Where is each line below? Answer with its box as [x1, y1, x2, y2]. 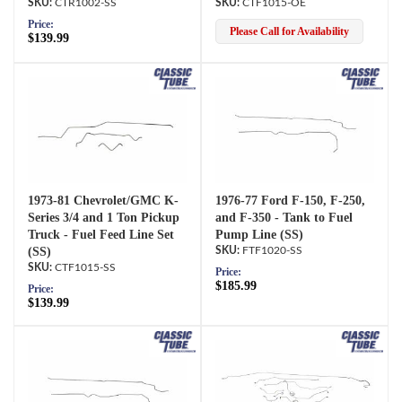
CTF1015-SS [55, 261, 116, 273]
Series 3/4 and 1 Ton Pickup [28, 210, 179, 224]
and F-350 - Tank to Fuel [215, 210, 353, 224]
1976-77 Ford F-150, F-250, [215, 193, 365, 207]
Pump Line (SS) [215, 227, 303, 241]
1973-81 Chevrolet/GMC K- [28, 193, 179, 207]
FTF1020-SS [242, 244, 302, 256]
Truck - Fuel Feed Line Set [28, 227, 174, 241]
